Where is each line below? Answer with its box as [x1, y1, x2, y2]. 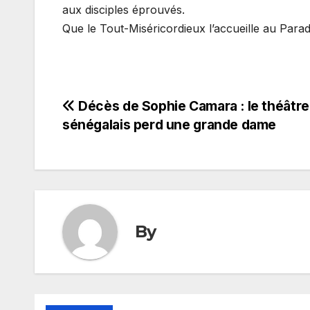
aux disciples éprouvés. [62, 2, 185, 17]
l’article [62, 154, 136, 181]
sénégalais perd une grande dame [62, 116, 277, 133]
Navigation [62, 97, 176, 125]
